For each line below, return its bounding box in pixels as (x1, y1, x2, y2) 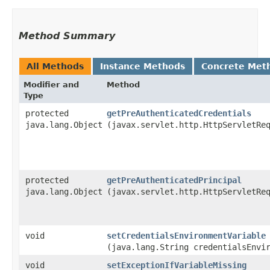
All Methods (27, 61, 84, 71)
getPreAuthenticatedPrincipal (107, 175, 242, 185)
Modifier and (24, 80, 79, 89)
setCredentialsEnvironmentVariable (107, 230, 266, 240)
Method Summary (19, 30, 115, 42)
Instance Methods (100, 61, 185, 71)
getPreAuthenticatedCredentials (107, 108, 251, 118)
